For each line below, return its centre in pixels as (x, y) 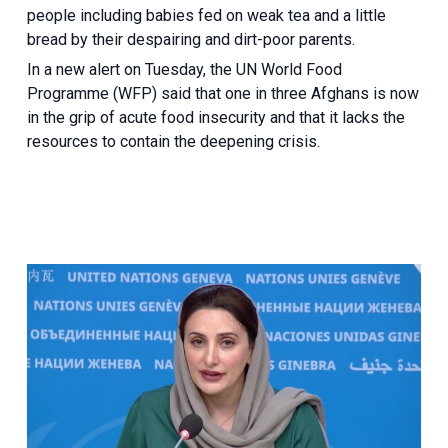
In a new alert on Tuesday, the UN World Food (184, 69)
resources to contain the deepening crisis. (173, 141)
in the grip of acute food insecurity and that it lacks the (215, 117)
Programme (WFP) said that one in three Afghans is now (222, 93)
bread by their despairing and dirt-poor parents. (190, 39)
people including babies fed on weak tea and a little (206, 15)
